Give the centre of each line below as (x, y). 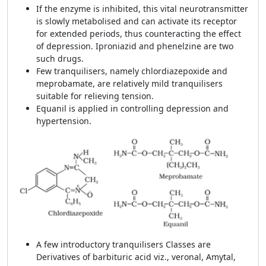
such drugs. (61, 58)
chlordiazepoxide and (184, 71)
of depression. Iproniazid (86, 46)
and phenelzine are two (186, 46)
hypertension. (64, 121)
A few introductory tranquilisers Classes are (123, 244)
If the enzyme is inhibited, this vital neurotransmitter (142, 9)
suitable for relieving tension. (95, 96)
